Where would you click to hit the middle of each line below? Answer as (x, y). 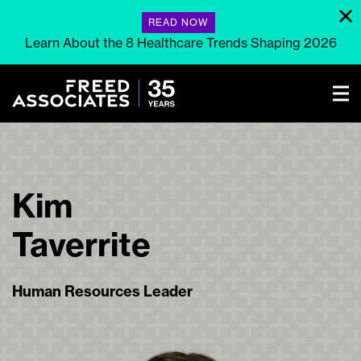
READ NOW (178, 22)
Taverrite (81, 245)
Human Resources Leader (102, 291)
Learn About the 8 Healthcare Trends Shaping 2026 (180, 43)
